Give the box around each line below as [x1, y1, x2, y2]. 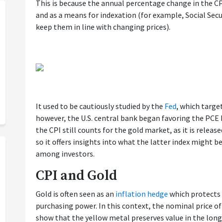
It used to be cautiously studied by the [36, 101, 165, 111]
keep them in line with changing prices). [36, 22, 170, 32]
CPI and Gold [36, 167, 117, 185]
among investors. [36, 149, 95, 159]
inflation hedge [115, 189, 168, 199]
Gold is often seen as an [36, 189, 115, 199]
